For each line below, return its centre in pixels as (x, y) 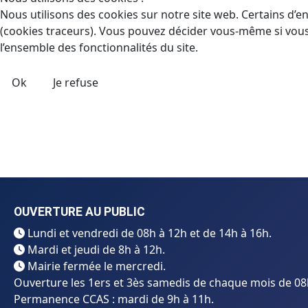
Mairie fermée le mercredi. (95, 266)
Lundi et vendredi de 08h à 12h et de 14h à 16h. (148, 233)
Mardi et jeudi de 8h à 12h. (95, 249)
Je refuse (76, 82)
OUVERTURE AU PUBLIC (79, 211)
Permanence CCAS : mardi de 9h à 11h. (114, 299)
